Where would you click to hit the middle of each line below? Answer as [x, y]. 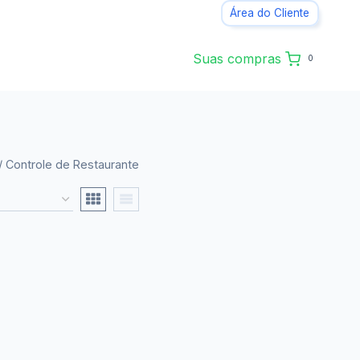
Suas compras [237, 58]
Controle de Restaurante [72, 164]
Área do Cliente [270, 13]
